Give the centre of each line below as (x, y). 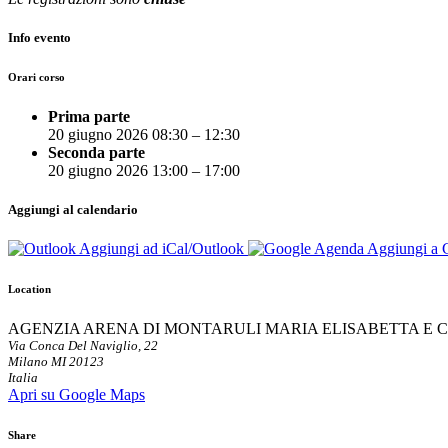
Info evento (39, 37)
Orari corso (36, 76)
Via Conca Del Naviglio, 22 (83, 345)
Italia (23, 377)
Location (29, 288)
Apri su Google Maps (76, 394)
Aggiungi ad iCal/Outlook (162, 249)
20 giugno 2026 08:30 (118, 134)
